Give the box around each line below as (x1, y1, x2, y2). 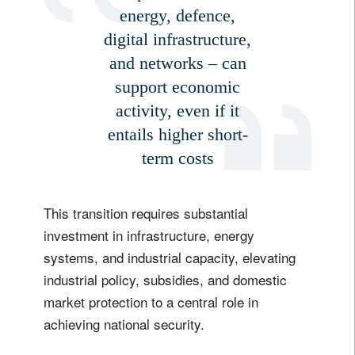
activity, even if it (116, 100, 239, 120)
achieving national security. (44, 313, 204, 334)
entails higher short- (107, 124, 248, 144)
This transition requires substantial (44, 202, 248, 223)
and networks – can (109, 52, 246, 73)
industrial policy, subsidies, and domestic (44, 269, 287, 289)
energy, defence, (120, 5, 235, 25)
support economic (115, 76, 240, 97)
